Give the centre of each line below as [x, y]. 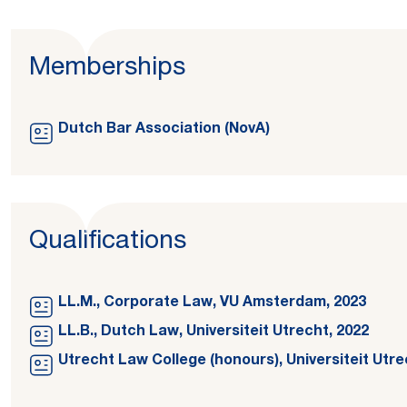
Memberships [107, 69]
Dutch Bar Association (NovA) [164, 130]
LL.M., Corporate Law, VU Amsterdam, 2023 [212, 303]
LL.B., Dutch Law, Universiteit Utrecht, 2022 [213, 333]
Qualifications [108, 243]
